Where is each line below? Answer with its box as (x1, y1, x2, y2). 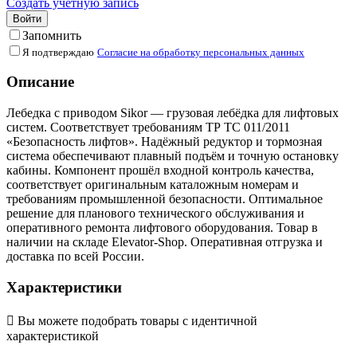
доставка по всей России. (6, 249, 144, 264)
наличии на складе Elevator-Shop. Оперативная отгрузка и (6, 235, 323, 249)
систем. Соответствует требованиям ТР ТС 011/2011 (6, 120, 290, 135)
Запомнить (22, 28, 81, 42)
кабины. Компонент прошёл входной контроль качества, (6, 163, 314, 178)
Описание (6, 73, 74, 91)
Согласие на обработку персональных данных (97, 45, 304, 58)
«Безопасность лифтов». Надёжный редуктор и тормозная (6, 135, 322, 149)
